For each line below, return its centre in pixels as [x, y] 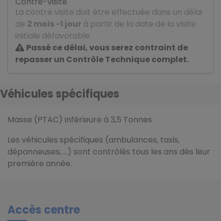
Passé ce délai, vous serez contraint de [107, 48]
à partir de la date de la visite [139, 24]
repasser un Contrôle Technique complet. [102, 60]
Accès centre [44, 210]
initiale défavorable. [53, 36]
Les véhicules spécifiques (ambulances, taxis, [93, 140]
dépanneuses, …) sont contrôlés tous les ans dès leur [109, 152]
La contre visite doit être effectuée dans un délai [109, 12]
